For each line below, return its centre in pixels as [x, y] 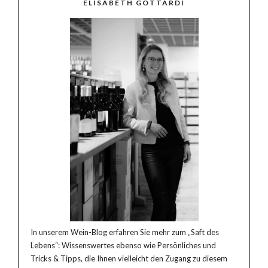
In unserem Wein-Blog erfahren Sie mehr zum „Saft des [125, 232]
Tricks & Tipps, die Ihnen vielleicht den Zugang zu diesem [129, 258]
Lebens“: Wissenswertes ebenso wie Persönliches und [123, 245]
